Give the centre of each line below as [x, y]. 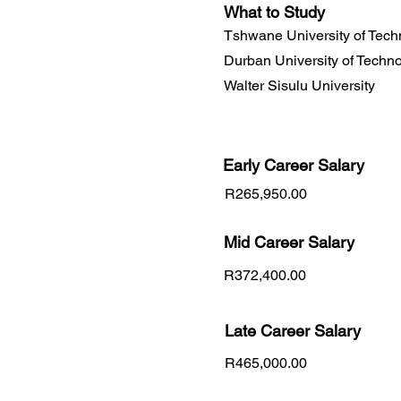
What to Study [274, 12]
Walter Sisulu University [299, 85]
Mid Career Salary [289, 242]
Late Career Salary [293, 330]
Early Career [270, 165]
